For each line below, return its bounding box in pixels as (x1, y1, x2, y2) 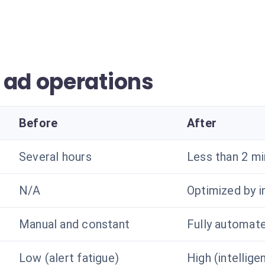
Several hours (19, 150, 92, 164)
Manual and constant (19, 217, 130, 231)
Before (19, 116, 58, 130)
